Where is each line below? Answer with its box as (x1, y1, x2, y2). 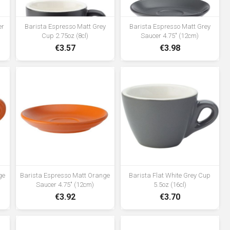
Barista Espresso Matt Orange (20, 171, 110, 180)
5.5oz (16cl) (153, 181, 186, 189)
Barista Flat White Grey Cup (129, 171, 211, 180)
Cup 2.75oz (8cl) (42, 32, 89, 40)
